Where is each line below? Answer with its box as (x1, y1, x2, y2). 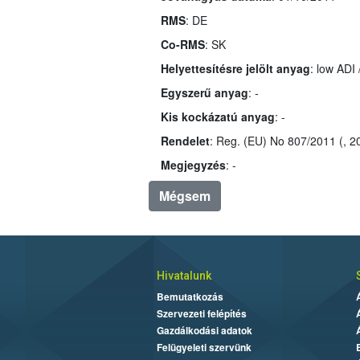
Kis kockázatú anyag (160, 108, 275, 125)
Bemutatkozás (156, 288, 223, 304)
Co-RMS (160, 35, 205, 52)
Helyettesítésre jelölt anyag (160, 59, 310, 76)
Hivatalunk (156, 268, 211, 282)
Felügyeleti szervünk (156, 339, 252, 354)
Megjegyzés (160, 156, 226, 173)
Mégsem (158, 186, 211, 205)
